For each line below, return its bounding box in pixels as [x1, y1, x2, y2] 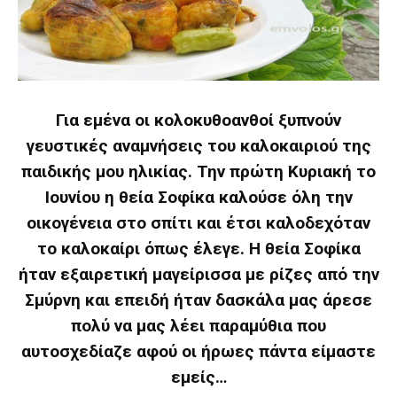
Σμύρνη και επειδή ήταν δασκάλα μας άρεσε [25, 289, 372, 310]
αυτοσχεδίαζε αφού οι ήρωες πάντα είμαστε [21, 340, 376, 362]
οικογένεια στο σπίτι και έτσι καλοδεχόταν [27, 212, 370, 233]
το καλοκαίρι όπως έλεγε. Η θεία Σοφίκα [36, 237, 361, 259]
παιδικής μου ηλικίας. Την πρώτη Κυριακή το [21, 160, 376, 182]
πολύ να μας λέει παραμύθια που [71, 315, 326, 336]
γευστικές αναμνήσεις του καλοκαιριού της [26, 135, 371, 156]
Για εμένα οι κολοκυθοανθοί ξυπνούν [56, 109, 341, 130]
